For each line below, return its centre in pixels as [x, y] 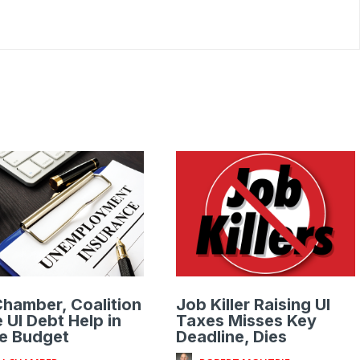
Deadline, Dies [232, 337]
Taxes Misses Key [247, 321]
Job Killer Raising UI [254, 305]
